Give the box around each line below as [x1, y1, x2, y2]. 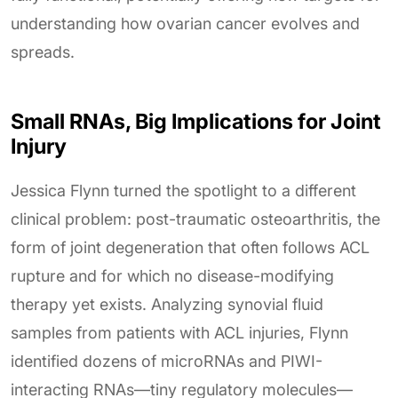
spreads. [11, 43, 75, 62]
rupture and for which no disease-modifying [11, 267, 334, 286]
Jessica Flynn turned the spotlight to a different [11, 181, 356, 201]
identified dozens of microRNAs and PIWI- [11, 352, 322, 371]
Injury [11, 133, 67, 160]
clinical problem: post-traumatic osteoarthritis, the [11, 210, 380, 229]
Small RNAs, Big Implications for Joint [11, 108, 381, 135]
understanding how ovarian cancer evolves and [11, 14, 360, 34]
